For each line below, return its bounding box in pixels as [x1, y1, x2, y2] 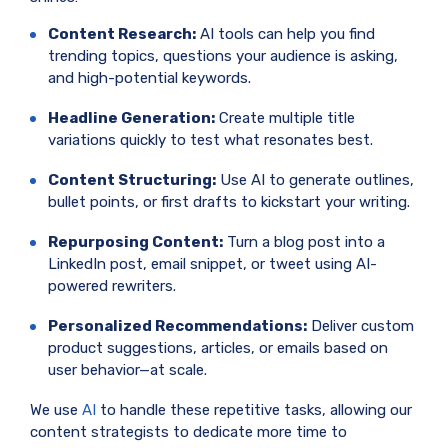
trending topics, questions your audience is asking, [48, 46, 398, 65]
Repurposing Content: [48, 232, 223, 251]
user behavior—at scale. [48, 360, 207, 379]
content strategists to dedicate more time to [30, 422, 347, 441]
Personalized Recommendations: [48, 316, 307, 335]
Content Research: [48, 24, 196, 43]
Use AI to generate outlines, [216, 170, 414, 189]
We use [30, 400, 82, 419]
